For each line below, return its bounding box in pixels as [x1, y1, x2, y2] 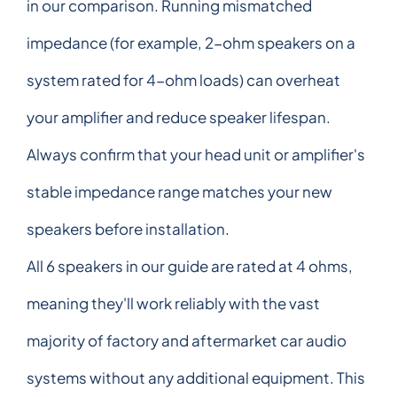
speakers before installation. [27, 218, 230, 238]
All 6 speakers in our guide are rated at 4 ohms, [27, 255, 353, 276]
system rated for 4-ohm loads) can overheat [27, 69, 340, 90]
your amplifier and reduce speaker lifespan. [27, 106, 331, 127]
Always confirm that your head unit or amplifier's [27, 144, 365, 164]
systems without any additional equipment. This [27, 367, 365, 387]
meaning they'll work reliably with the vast [27, 292, 320, 313]
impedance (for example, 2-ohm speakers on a [27, 32, 355, 52]
